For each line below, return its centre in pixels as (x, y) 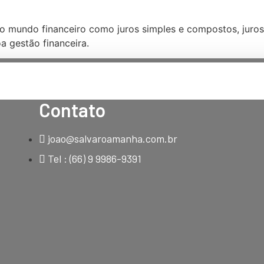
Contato (72, 110)
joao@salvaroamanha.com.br (112, 139)
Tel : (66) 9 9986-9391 (94, 159)
